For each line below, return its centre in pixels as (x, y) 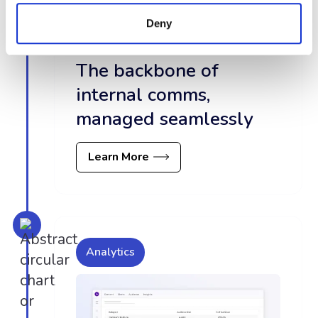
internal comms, (143, 94)
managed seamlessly (165, 119)
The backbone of (148, 70)
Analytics (111, 252)
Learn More (119, 157)
